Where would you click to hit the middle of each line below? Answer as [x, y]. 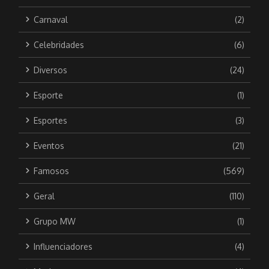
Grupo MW [54, 221]
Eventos [49, 145]
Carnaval [50, 19]
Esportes [50, 120]
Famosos [51, 171]
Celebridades [59, 44]
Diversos [50, 70]
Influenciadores [63, 246]
